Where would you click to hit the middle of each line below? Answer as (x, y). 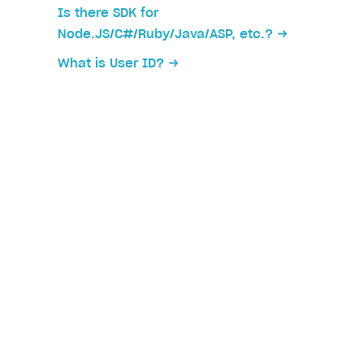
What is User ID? (111, 64)
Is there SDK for (108, 13)
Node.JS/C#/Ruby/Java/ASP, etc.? (166, 35)
